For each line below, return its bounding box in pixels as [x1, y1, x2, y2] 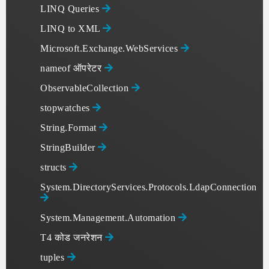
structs [40, 162, 69, 172]
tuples [40, 252, 67, 262]
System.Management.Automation [40, 213, 178, 223]
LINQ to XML [40, 23, 103, 34]
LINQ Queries [40, 4, 102, 14]
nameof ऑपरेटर [40, 63, 104, 73]
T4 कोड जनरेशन [40, 232, 105, 243]
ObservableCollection [40, 83, 131, 93]
